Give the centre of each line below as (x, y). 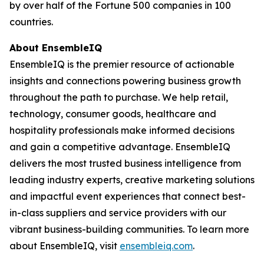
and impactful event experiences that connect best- (128, 196)
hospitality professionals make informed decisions (122, 130)
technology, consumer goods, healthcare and (113, 114)
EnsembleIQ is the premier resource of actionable (122, 64)
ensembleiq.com (156, 246)
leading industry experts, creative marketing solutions (132, 180)
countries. (31, 22)
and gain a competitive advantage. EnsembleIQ (120, 147)
